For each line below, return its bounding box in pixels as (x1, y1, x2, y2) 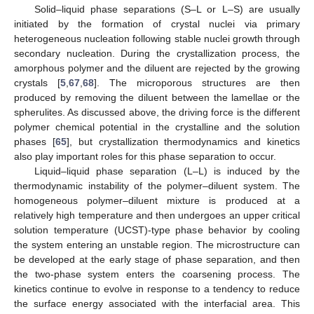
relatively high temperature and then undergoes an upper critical (14, 210, 300, 221)
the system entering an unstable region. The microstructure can (14, 239, 300, 251)
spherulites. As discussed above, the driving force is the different (14, 107, 300, 118)
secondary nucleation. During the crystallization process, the (14, 48, 300, 60)
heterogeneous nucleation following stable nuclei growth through (14, 33, 300, 45)
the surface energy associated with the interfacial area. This (14, 298, 300, 310)
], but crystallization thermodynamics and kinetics (66, 136, 301, 148)
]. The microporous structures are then (94, 77, 300, 89)
